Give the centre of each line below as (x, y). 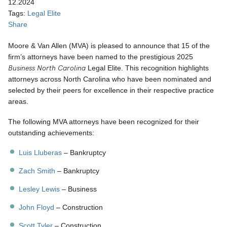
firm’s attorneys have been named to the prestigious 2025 (101, 57)
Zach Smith (37, 171)
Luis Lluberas (41, 153)
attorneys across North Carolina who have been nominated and (110, 79)
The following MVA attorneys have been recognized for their (104, 121)
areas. (18, 101)
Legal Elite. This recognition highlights (147, 68)
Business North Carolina (47, 68)
